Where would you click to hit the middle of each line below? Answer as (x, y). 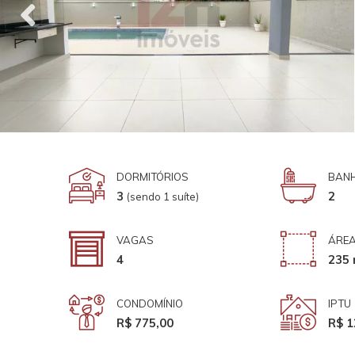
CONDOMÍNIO (150, 303)
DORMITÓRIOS (153, 176)
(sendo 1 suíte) (163, 196)
